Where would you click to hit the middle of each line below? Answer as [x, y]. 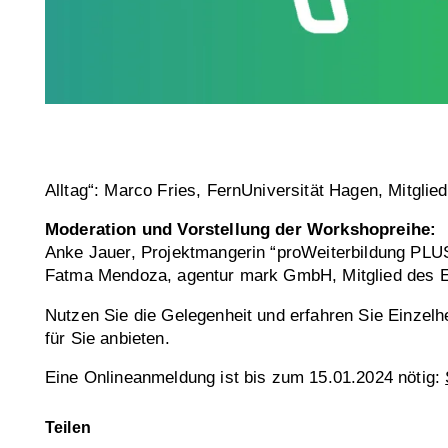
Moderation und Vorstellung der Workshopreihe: [241, 230]
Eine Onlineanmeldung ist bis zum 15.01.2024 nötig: [245, 378]
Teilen [68, 427]
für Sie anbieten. [107, 338]
